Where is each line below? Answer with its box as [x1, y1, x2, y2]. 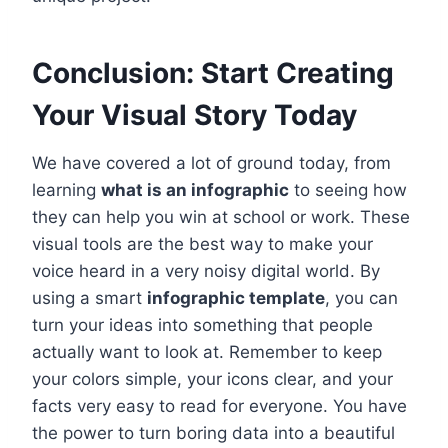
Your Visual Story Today [32, 98, 357, 133]
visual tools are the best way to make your [32, 234, 373, 255]
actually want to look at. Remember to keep [32, 342, 382, 363]
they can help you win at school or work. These [32, 207, 410, 228]
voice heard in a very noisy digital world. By [32, 261, 380, 282]
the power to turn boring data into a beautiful [32, 423, 395, 444]
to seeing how [289, 180, 407, 201]
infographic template [147, 288, 325, 309]
